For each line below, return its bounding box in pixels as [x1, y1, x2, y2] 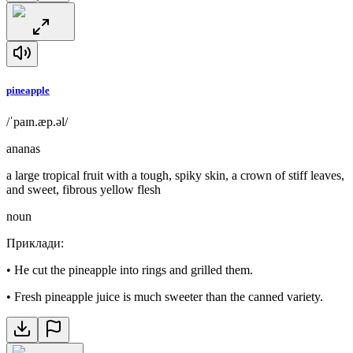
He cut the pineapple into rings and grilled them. [14, 262, 253, 277]
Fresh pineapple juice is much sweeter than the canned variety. [14, 289, 323, 303]
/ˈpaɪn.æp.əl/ [6, 114, 68, 128]
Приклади [6, 236, 61, 250]
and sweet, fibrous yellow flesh [6, 182, 161, 196]
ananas [6, 141, 40, 155]
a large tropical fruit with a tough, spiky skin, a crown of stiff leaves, [6, 168, 344, 182]
